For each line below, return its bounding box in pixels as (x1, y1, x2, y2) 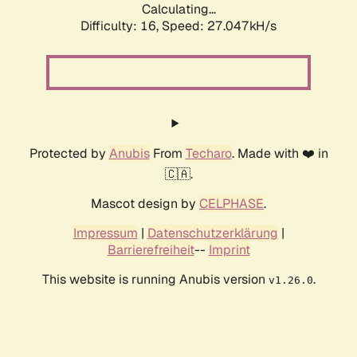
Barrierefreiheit (107, 241, 194, 259)
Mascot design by (91, 195, 199, 213)
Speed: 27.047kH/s (162, 18, 277, 35)
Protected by (29, 145, 109, 163)
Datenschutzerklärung (147, 225, 278, 242)
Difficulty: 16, (80, 18, 162, 35)
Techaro (185, 145, 232, 163)
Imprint (208, 241, 250, 259)
